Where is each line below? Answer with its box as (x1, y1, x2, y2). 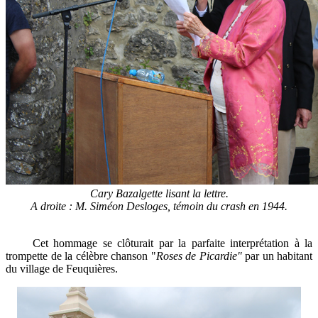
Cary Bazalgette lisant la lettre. (89, 187, 229, 199)
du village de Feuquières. (6, 263, 118, 275)
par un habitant (241, 250, 312, 262)
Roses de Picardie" (155, 250, 242, 262)
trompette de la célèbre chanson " (6, 250, 156, 262)
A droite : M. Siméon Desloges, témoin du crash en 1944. (31, 200, 287, 212)
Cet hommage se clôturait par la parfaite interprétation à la (6, 237, 312, 249)
